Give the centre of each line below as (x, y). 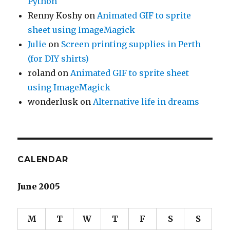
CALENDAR (43, 160)
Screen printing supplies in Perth (131, 44)
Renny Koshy (55, 16)
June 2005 (39, 187)
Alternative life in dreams (146, 102)
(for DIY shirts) (59, 59)
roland (42, 73)
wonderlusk (53, 102)
